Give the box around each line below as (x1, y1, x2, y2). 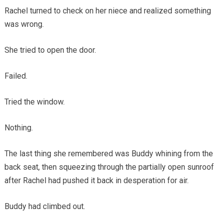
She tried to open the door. (4, 45, 96, 55)
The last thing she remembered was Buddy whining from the (4, 148, 213, 158)
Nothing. (4, 122, 33, 132)
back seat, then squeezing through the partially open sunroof (4, 162, 214, 172)
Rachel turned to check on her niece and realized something (4, 5, 211, 15)
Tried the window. (4, 97, 65, 107)
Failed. (4, 71, 27, 81)
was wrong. (4, 19, 44, 29)
